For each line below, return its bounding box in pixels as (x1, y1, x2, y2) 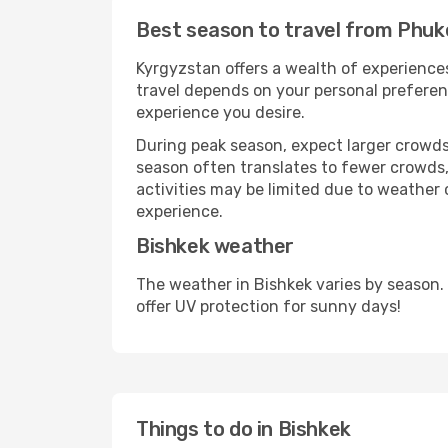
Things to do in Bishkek (136, 417, 351, 441)
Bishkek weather (136, 234, 294, 258)
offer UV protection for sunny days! (136, 297, 401, 316)
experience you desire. (136, 103, 305, 122)
